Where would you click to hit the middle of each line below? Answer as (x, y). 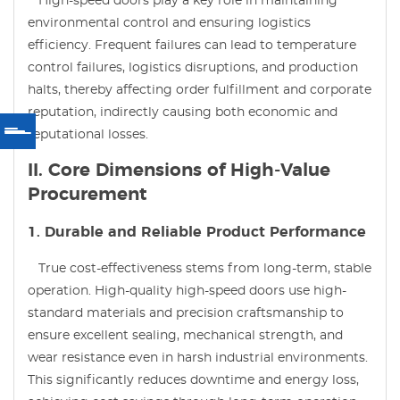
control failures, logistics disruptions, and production (193, 67)
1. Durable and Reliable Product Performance (197, 232)
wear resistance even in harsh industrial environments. (198, 358)
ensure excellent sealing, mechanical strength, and (185, 335)
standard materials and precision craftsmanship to (186, 313)
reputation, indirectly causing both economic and (183, 112)
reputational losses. (88, 134)
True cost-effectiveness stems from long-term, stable (200, 268)
